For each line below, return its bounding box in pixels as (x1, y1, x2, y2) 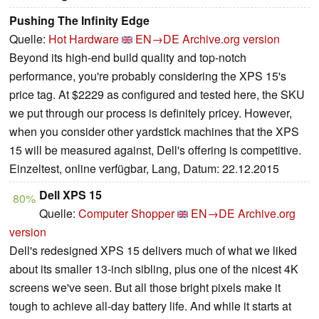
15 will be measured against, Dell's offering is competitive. (9, 142, 301, 159)
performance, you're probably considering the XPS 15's (9, 68, 286, 85)
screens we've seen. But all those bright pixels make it (9, 279, 281, 296)
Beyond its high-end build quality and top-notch (9, 49, 246, 66)
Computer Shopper (78, 205, 174, 222)
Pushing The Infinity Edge (9, 12, 150, 29)
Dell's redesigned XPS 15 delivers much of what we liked (9, 242, 297, 259)
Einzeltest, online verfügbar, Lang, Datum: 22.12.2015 (9, 160, 279, 177)
